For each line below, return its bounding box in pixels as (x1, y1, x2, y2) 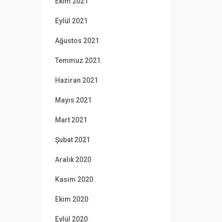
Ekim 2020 (55, 195, 88, 203)
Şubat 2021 (55, 136, 90, 144)
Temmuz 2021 (55, 56, 101, 64)
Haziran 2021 (55, 76, 98, 84)
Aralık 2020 (55, 156, 91, 164)
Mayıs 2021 (55, 96, 92, 104)
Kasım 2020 (55, 175, 93, 183)
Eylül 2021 (55, 17, 88, 25)
